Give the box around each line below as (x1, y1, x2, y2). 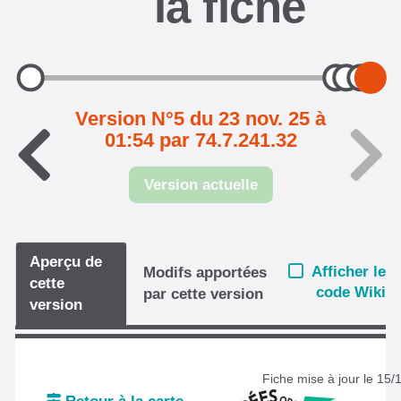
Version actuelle (143, 175, 258, 193)
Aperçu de (30, 252, 102, 270)
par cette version (143, 285, 264, 303)
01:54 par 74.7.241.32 (104, 129, 297, 151)
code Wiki (316, 284, 386, 301)
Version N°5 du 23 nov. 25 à (75, 107, 326, 130)
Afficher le (311, 263, 386, 280)
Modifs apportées (143, 263, 268, 281)
